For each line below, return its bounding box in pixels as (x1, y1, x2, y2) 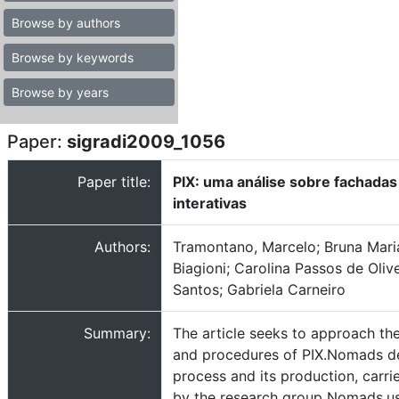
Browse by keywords (12, 50, 134, 65)
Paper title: (77, 173, 151, 191)
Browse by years (12, 85, 109, 100)
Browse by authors (12, 15, 120, 30)
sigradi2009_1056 (67, 131, 225, 152)
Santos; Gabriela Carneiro (173, 281, 346, 298)
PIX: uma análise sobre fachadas (173, 173, 397, 191)
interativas (173, 194, 247, 212)
